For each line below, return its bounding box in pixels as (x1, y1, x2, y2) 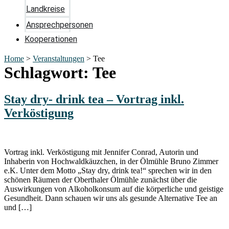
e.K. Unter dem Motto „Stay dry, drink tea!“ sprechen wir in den (4, 166, 212, 175)
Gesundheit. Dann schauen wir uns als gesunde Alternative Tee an (4, 193, 217, 202)
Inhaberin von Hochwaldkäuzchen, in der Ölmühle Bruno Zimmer (4, 156, 218, 166)
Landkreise (26, 4, 65, 14)
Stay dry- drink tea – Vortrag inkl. (4, 92, 184, 106)
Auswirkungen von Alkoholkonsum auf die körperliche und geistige (4, 184, 223, 193)
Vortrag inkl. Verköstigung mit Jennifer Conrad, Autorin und (4, 147, 198, 156)
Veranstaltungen (33, 54, 84, 63)
